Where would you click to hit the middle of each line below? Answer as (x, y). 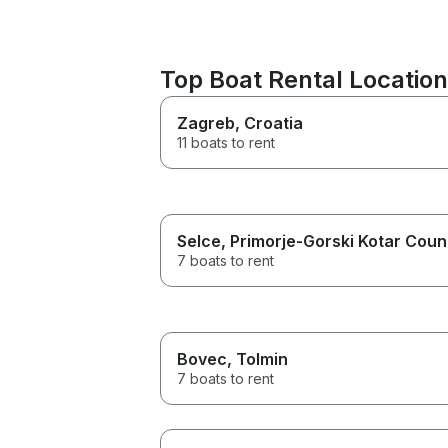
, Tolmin (257, 358)
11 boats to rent (226, 142)
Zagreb (206, 122)
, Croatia (269, 122)
